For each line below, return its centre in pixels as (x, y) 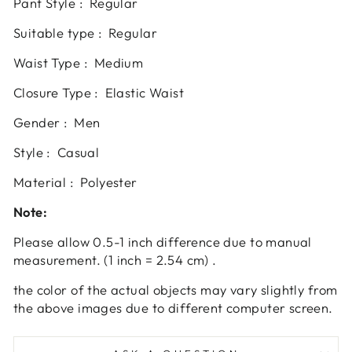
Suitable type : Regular (85, 32)
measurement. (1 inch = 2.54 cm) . (115, 259)
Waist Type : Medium (79, 62)
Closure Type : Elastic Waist (99, 92)
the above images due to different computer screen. (173, 307)
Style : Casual (57, 152)
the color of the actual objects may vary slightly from (176, 289)
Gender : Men (57, 122)
